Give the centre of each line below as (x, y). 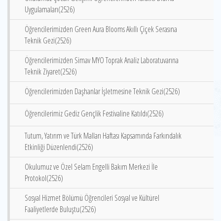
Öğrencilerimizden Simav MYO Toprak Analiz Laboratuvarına (102, 60)
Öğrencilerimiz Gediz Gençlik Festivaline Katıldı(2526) (94, 113)
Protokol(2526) (44, 178)
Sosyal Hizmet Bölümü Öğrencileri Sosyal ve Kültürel (92, 198)
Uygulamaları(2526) (50, 9)
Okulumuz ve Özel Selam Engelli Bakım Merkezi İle (91, 167)
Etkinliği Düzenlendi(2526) (59, 147)
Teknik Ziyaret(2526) (51, 72)
